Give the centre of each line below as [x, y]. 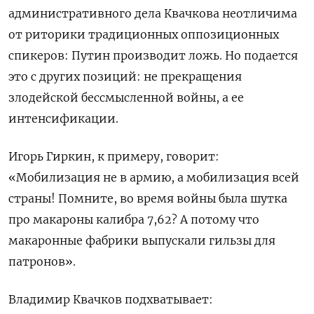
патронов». [42, 262]
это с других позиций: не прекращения [125, 77]
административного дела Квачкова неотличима [153, 14]
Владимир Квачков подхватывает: [111, 300]
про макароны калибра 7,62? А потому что [134, 220]
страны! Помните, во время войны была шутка [148, 199]
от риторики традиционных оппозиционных [144, 35]
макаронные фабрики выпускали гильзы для [142, 241]
